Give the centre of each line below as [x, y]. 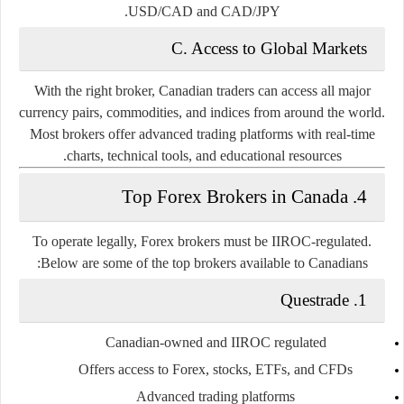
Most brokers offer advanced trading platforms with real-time [202, 133]
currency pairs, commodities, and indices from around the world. [202, 112]
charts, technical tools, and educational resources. [204, 155]
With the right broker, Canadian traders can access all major [202, 90]
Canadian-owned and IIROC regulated [216, 342]
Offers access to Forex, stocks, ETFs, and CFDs [216, 369]
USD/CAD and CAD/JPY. [204, 11]
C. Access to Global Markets [269, 48]
